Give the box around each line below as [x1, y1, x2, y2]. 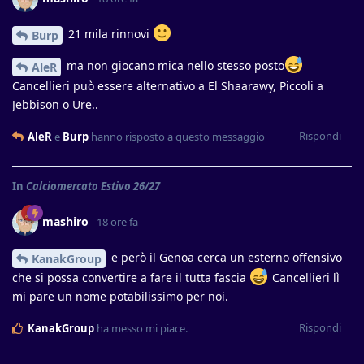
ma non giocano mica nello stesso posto [63, 58, 284, 73]
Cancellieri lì [268, 269, 340, 285]
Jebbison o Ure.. [12, 96, 98, 112]
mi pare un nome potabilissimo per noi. [12, 288, 228, 304]
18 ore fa [97, 214, 138, 229]
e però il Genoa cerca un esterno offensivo [108, 249, 342, 265]
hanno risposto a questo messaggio [89, 128, 265, 144]
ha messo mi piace [94, 320, 185, 336]
